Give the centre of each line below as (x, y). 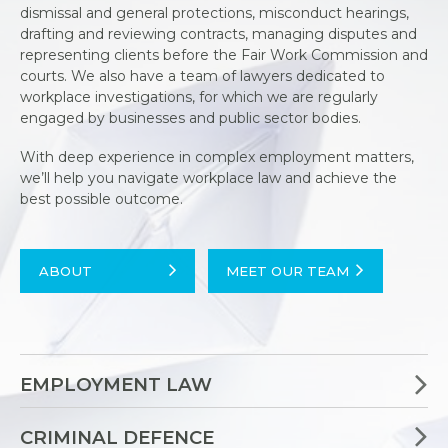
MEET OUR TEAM (288, 270)
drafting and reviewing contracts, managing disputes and (218, 34)
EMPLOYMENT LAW (116, 385)
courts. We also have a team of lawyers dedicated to (202, 76)
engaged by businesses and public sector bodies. (194, 118)
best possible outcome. (101, 198)
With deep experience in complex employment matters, (217, 156)
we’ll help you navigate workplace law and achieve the (208, 177)
